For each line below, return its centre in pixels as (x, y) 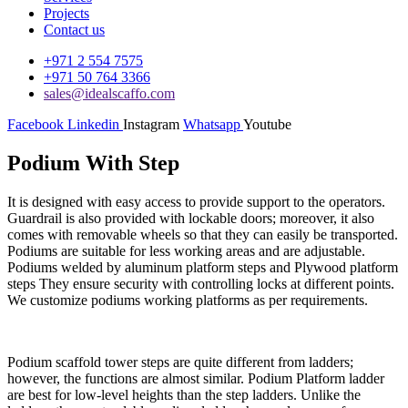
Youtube (267, 124)
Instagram (151, 124)
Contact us (74, 30)
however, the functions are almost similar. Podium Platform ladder (196, 378)
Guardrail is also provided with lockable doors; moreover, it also (191, 218)
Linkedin (93, 124)
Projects (66, 13)
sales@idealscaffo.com (109, 93)
